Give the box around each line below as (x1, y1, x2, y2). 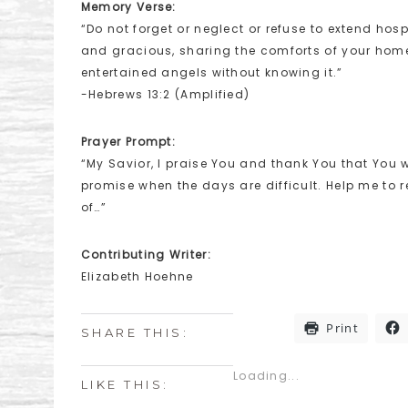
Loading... (232, 368, 300, 383)
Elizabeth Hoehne (80, 269, 194, 284)
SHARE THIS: (80, 325, 189, 340)
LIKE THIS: (80, 377, 169, 392)
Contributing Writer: (80, 247, 211, 262)
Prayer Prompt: (80, 134, 177, 149)
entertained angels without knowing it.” (80, 65, 343, 80)
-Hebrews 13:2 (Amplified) (80, 87, 250, 102)
